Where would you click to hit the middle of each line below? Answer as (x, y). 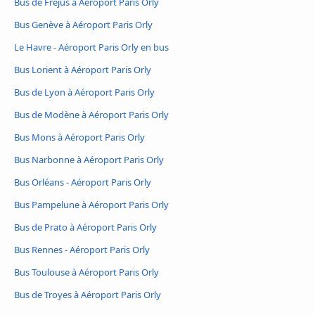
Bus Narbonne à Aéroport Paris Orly (89, 159)
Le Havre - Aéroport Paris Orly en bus (91, 47)
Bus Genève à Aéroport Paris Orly (83, 25)
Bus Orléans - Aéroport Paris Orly (83, 182)
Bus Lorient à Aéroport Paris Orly (83, 70)
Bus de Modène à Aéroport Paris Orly (91, 114)
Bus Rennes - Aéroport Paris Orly (82, 249)
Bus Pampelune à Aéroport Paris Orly (91, 204)
